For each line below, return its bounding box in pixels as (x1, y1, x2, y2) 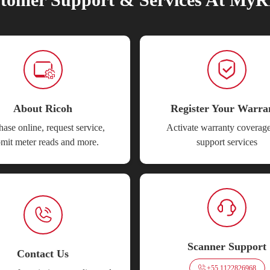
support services (196, 137, 258, 147)
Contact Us (17, 248, 69, 260)
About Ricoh (13, 102, 73, 115)
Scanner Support (187, 240, 267, 253)
